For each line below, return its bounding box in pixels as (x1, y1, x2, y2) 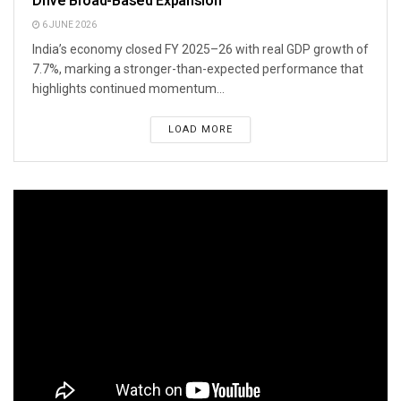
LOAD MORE (167, 122, 233, 138)
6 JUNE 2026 (40, 19, 97, 32)
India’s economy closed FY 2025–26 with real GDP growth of (32, 42, 369, 57)
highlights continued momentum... (32, 81, 225, 97)
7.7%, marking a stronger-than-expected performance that (32, 62, 363, 77)
